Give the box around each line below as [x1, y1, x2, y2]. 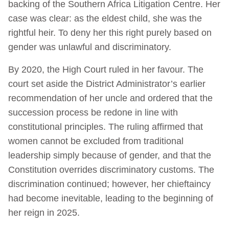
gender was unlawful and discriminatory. [8, 41, 171, 52]
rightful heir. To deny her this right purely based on [8, 27, 212, 38]
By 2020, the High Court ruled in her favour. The [8, 64, 203, 75]
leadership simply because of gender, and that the [8, 150, 211, 161]
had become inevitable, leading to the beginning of [8, 193, 213, 203]
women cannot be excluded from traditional [8, 135, 184, 146]
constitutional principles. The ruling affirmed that [8, 121, 203, 132]
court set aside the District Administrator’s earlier [8, 78, 205, 89]
